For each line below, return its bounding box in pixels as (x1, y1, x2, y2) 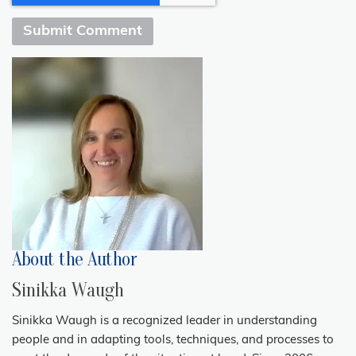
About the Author (12, 248, 137, 270)
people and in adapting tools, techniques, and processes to (12, 334, 334, 346)
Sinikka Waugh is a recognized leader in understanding (12, 315, 317, 327)
